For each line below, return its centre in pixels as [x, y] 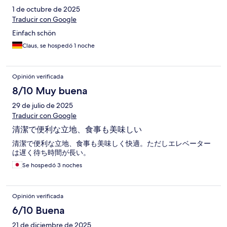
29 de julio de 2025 [43, 105]
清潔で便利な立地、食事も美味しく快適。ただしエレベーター [111, 143]
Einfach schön [34, 33]
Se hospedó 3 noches [52, 165]
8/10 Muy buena [50, 90]
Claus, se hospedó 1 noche [59, 45]
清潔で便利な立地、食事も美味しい [77, 129]
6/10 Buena [39, 210]
